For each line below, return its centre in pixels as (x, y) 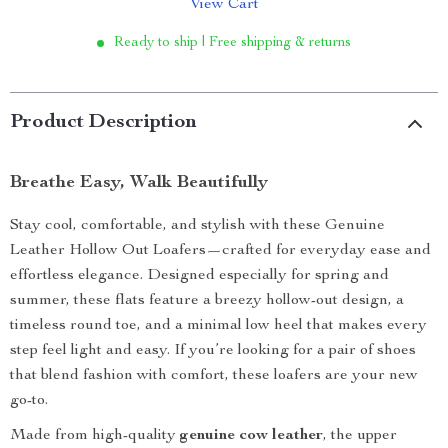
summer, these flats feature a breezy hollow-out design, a (207, 301)
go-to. (29, 401)
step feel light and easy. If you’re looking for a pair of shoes (213, 351)
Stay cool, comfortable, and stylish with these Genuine (197, 226)
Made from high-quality (95, 436)
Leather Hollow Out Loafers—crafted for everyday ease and (220, 251)
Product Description (103, 123)
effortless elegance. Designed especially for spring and (199, 276)
